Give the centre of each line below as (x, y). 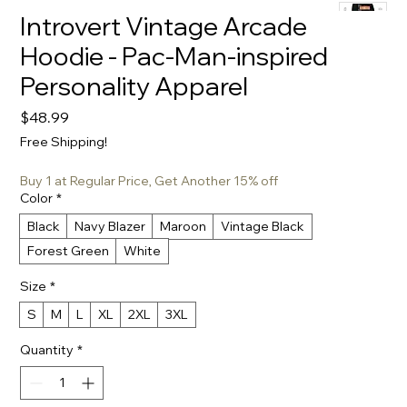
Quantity (47, 350)
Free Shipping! (64, 142)
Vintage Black (263, 226)
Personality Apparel (134, 86)
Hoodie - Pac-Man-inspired (174, 56)
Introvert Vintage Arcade (164, 26)
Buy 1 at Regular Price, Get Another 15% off (149, 181)
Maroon (184, 226)
